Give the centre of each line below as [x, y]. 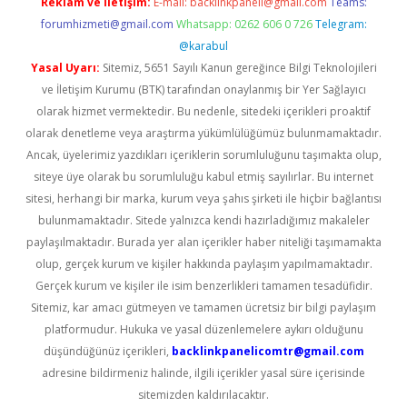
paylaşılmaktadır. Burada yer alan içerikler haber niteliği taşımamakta [203, 242]
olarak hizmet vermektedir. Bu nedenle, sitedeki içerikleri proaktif [203, 111]
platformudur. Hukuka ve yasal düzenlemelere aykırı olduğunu [203, 329]
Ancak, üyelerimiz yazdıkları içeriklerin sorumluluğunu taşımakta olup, [203, 155]
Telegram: [341, 24]
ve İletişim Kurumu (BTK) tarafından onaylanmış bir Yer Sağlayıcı [203, 89]
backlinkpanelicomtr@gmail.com [268, 351]
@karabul [203, 46]
